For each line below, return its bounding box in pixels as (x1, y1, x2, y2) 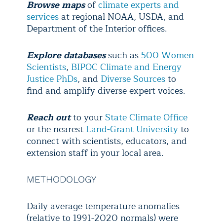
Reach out (27, 110, 73, 125)
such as (106, 47, 141, 63)
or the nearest (27, 121, 86, 137)
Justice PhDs (27, 71, 77, 86)
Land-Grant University (86, 121, 178, 137)
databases (64, 47, 106, 63)
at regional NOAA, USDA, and (59, 9, 184, 24)
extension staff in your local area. (27, 145, 166, 160)
